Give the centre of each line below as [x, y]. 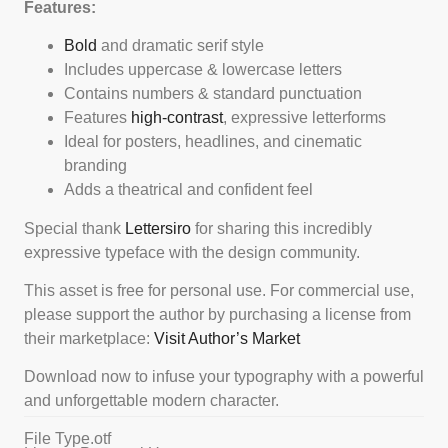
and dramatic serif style [180, 46]
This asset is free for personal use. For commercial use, [219, 290]
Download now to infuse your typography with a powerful [224, 377]
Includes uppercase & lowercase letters [203, 70]
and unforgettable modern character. [151, 401]
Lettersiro [158, 228]
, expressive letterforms [304, 118]
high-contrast [177, 118]
